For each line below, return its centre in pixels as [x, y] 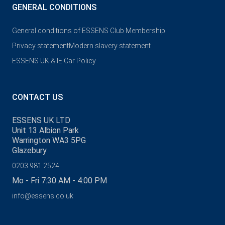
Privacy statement [40, 46]
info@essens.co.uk [43, 196]
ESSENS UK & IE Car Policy [54, 61]
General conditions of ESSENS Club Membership [89, 31]
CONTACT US [37, 97]
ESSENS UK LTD [41, 121]
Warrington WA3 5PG [49, 141]
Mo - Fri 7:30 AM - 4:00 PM [60, 181]
